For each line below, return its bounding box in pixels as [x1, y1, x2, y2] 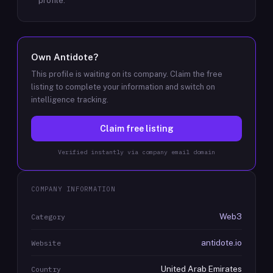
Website [31, 238, 61, 247]
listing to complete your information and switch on [31, 82, 215, 91]
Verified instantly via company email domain [58, 148, 215, 156]
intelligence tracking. [31, 95, 108, 104]
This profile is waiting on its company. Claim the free [31, 69, 222, 79]
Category [31, 212, 65, 221]
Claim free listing [99, 124, 174, 133]
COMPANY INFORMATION [31, 185, 115, 193]
